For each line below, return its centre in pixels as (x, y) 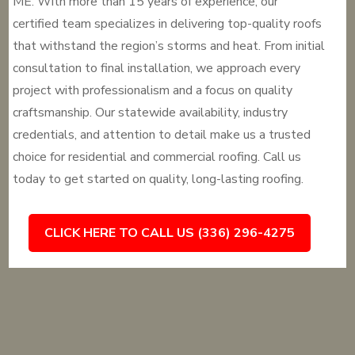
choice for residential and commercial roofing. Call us (157, 157)
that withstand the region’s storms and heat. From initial (169, 46)
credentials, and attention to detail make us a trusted (162, 135)
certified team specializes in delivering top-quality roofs (168, 24)
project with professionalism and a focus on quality (153, 90)
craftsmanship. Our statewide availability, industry (151, 113)
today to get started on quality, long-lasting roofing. (158, 179)
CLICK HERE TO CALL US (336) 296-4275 (170, 233)
